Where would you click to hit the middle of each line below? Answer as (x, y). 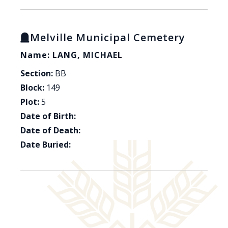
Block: (32, 88)
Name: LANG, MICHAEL (72, 55)
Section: (37, 74)
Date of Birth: (48, 116)
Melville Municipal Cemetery (108, 38)
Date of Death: (50, 131)
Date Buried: (46, 145)
